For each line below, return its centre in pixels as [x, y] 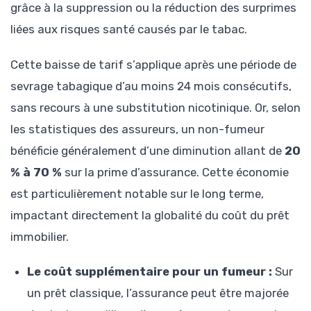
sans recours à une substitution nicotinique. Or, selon [155, 107]
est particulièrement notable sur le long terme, [137, 193]
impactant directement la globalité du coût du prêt [150, 215]
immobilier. [40, 236]
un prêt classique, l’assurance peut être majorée [158, 293]
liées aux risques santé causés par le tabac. [129, 30]
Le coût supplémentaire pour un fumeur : [150, 271]
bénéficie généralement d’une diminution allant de [148, 150]
